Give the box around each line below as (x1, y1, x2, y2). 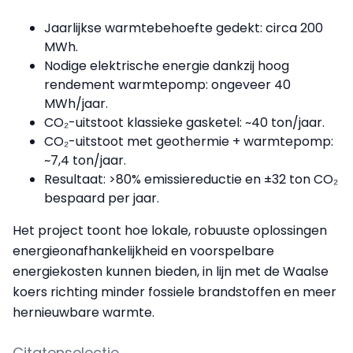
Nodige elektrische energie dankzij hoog (44, 57, 289, 75)
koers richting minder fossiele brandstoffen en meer (13, 283, 336, 301)
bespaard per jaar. (44, 189, 159, 207)
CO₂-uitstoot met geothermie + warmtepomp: (44, 132, 333, 150)
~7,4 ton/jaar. (44, 151, 126, 169)
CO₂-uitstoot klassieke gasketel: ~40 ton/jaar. (44, 113, 325, 132)
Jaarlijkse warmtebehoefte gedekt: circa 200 (44, 19, 323, 37)
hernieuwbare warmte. (13, 303, 154, 321)
